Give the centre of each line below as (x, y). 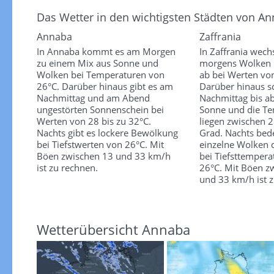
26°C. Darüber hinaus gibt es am (105, 87)
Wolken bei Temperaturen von (100, 75)
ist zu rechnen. (67, 168)
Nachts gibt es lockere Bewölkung (107, 133)
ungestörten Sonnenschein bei (100, 110)
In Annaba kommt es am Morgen (106, 52)
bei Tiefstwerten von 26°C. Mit (100, 145)
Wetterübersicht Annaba (113, 230)
